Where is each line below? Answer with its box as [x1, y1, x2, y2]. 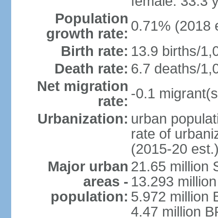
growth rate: [46, 26, 128, 41]
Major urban [47, 159, 128, 174]
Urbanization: [37, 111, 128, 127]
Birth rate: [60, 43, 128, 59]
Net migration [36, 78, 128, 94]
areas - [83, 174, 128, 189]
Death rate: [54, 61, 128, 76]
